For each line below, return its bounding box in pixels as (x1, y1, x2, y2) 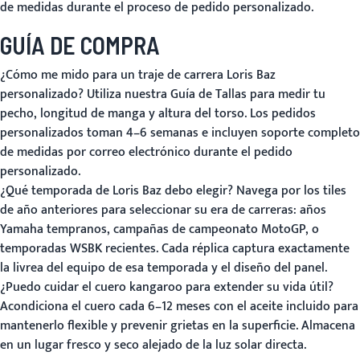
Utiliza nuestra (84, 84, 170, 105)
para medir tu (247, 84, 325, 105)
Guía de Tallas (170, 84, 247, 105)
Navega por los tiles (233, 180, 346, 202)
